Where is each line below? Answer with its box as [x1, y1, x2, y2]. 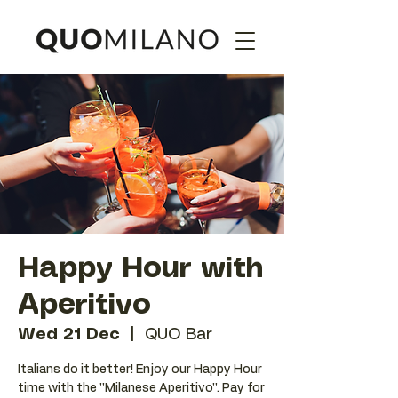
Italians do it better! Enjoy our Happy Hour [18, 363, 262, 376]
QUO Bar [145, 327, 212, 343]
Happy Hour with [18, 256, 263, 283]
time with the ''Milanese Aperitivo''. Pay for [18, 382, 265, 394]
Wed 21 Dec [18, 327, 120, 343]
